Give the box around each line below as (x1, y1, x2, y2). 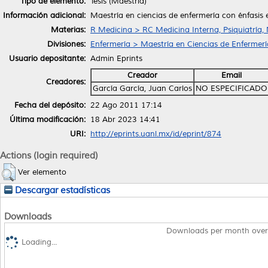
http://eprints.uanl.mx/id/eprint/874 (90, 129, 221, 139)
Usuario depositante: (9, 53, 86, 63)
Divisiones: (47, 39, 86, 49)
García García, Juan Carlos (93, 83, 192, 93)
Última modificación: (10, 114, 86, 124)
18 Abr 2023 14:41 (90, 114, 160, 124)
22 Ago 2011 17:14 (90, 100, 162, 110)
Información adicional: (3, 10, 86, 20)
